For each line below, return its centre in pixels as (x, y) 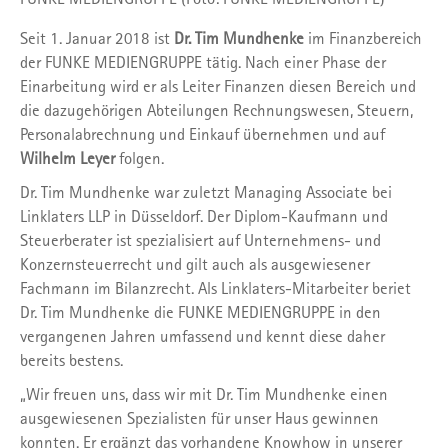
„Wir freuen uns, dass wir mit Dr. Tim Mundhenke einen (204, 393)
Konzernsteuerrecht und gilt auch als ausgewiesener (195, 263)
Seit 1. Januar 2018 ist (97, 37)
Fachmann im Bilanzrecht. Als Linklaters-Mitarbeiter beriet (215, 287)
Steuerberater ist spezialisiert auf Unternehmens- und (200, 239)
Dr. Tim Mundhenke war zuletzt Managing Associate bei (206, 191)
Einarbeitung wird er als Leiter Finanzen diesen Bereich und (218, 85)
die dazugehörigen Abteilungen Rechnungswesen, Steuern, (216, 109)
